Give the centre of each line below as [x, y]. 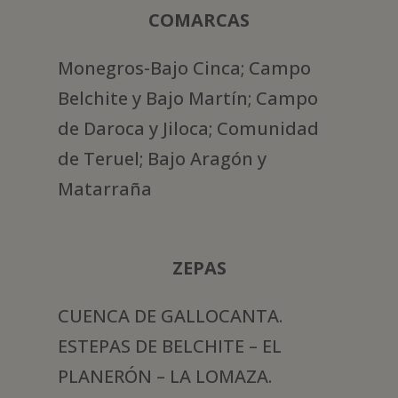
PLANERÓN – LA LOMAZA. [164, 377]
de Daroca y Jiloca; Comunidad [188, 129]
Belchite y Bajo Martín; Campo [187, 99]
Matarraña [104, 189]
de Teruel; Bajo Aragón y [162, 159]
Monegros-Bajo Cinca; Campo [184, 68]
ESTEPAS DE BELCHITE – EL [169, 346]
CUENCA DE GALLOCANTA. [170, 316]
